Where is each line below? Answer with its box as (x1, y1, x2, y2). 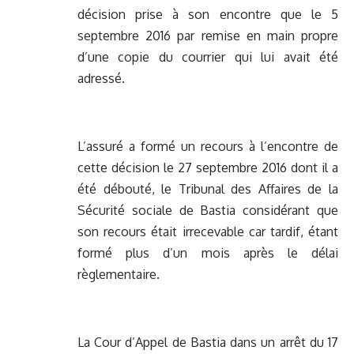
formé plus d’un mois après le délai (77, 245, 338, 262)
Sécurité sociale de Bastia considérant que (77, 202, 338, 219)
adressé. (77, 70, 125, 87)
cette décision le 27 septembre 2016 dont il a (77, 160, 338, 176)
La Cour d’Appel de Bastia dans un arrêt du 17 (77, 334, 338, 351)
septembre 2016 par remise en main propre (77, 28, 338, 44)
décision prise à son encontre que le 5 (77, 6, 338, 23)
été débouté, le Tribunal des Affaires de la (77, 181, 338, 198)
